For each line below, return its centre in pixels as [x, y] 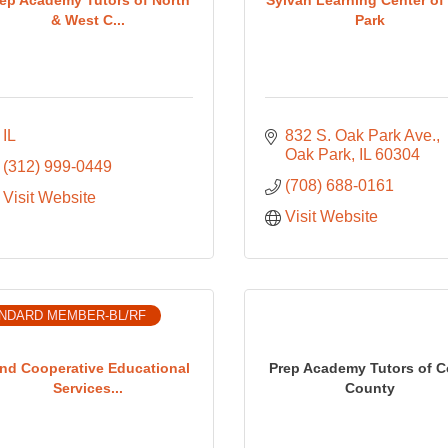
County [370, 387]
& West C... [87, 19]
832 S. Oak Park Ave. [360, 135]
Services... [87, 387]
